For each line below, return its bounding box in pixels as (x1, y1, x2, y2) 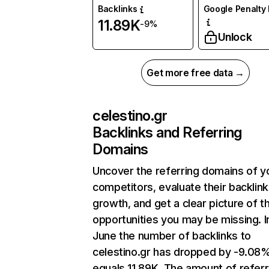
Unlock (217, 31, 252, 44)
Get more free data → (147, 67, 244, 79)
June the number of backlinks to (92, 229, 251, 243)
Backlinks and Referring (92, 124, 242, 142)
